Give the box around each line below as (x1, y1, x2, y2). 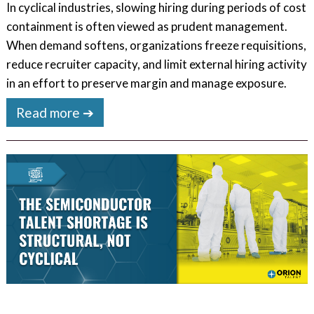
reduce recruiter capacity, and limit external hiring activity (6, 56, 307, 71)
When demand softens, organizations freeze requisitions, (6, 37, 306, 53)
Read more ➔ (16, 104, 95, 121)
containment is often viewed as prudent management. (6, 18, 287, 34)
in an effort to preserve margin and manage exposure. (6, 75, 287, 90)
